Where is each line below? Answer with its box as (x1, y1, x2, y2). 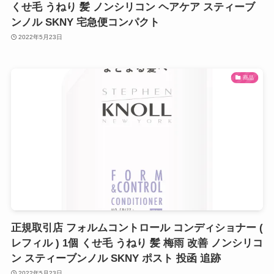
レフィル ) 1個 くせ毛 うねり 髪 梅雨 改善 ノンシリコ (10, 237, 263, 249)
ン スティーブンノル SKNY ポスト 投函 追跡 (10, 252, 221, 264)
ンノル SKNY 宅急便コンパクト (10, 16, 160, 28)
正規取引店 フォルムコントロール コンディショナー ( (10, 221, 263, 234)
